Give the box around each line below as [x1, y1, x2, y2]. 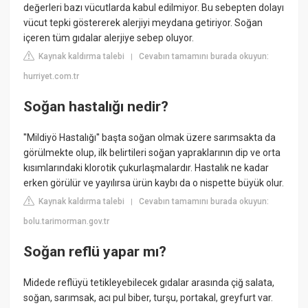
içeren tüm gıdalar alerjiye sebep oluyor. [23, 32, 195, 44]
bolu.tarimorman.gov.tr [23, 217, 110, 227]
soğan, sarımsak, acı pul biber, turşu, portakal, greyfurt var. [23, 291, 274, 303]
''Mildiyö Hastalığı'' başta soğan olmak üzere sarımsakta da [23, 132, 276, 144]
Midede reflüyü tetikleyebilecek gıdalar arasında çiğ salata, [23, 276, 275, 288]
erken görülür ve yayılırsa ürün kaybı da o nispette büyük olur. [23, 177, 285, 189]
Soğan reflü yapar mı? [23, 243, 167, 260]
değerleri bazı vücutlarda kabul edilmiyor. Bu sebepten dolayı [23, 2, 285, 14]
